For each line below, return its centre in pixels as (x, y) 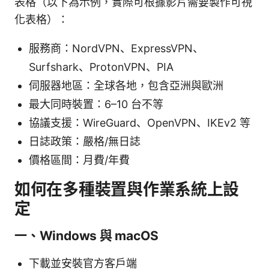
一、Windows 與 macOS (86, 235)
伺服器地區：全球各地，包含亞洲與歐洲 (126, 85)
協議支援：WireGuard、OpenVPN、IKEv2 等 (140, 122)
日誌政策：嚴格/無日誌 (85, 141)
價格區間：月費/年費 (79, 160)
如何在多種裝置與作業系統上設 (127, 189)
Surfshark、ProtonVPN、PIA (101, 67)
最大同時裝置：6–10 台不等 (96, 104)
